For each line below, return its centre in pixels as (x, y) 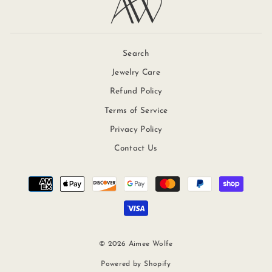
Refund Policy (136, 92)
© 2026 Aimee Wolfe (136, 244)
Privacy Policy (136, 130)
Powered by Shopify (136, 264)
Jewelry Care (136, 72)
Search (136, 53)
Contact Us (136, 149)
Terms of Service (136, 110)
